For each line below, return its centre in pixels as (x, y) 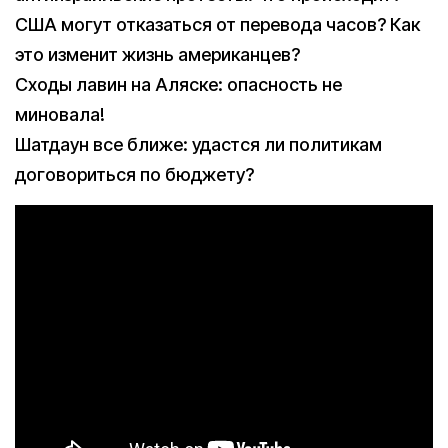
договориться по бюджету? (134, 175)
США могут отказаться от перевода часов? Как (217, 25)
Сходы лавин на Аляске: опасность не (178, 85)
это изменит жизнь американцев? (157, 55)
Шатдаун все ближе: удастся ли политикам (198, 145)
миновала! (60, 115)
